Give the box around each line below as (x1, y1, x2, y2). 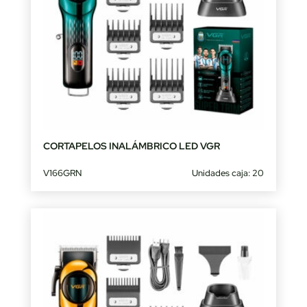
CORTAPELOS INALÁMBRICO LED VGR (42, 140, 220, 153)
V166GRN (42, 167, 82, 180)
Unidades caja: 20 (192, 167, 265, 180)
